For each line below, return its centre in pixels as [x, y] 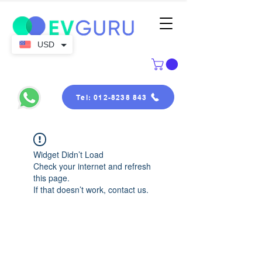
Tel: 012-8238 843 [112, 97]
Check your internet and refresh [92, 166]
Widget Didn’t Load [68, 154]
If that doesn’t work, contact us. [91, 189]
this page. [51, 178]
